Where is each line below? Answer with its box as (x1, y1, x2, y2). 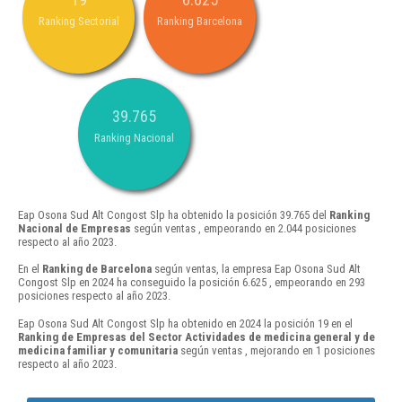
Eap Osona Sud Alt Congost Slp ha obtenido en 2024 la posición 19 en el (18, 316, 353, 330)
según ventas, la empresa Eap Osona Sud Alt (152, 262, 361, 276)
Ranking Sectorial (38, 14, 119, 29)
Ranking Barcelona (157, 14, 242, 29)
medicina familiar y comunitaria (18, 343, 178, 357)
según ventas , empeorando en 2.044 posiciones (131, 222, 356, 236)
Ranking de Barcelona (42, 262, 152, 276)
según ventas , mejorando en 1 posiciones (178, 343, 375, 357)
